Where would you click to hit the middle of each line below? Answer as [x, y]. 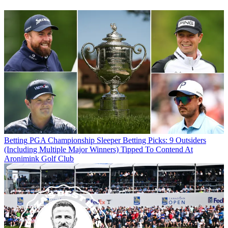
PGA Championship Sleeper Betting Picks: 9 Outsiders [118, 140]
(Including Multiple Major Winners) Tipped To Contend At [98, 150]
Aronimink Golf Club [39, 159]
